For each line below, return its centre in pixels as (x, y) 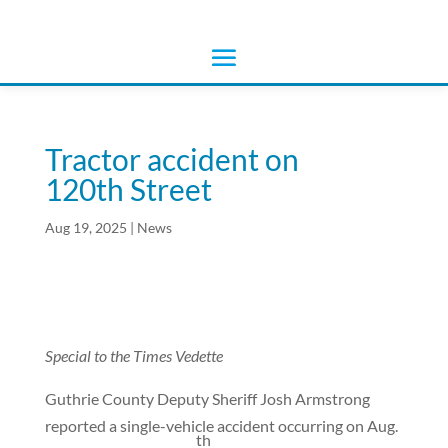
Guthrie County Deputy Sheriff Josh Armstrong (207, 398)
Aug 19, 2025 (85, 227)
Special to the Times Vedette (133, 355)
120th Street (128, 189)
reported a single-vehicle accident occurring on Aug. (221, 425)
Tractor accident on (171, 159)
